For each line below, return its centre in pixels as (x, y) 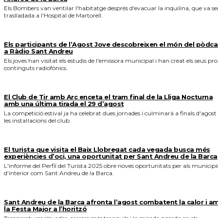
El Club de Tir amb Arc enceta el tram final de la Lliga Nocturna (108, 97)
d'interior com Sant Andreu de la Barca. (59, 173)
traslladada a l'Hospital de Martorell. (53, 15)
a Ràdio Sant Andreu (38, 51)
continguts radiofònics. (36, 68)
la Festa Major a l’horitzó (45, 209)
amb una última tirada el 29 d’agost (64, 103)
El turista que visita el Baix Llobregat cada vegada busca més (107, 149)
